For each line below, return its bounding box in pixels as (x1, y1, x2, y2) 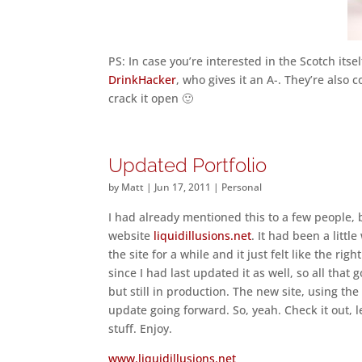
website (108, 228, 154, 243)
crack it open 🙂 (108, 90, 194, 106)
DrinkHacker (108, 72, 177, 87)
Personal (221, 180, 263, 194)
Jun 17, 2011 (154, 180, 212, 194)
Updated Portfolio (108, 154, 267, 177)
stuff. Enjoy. (108, 321, 173, 336)
